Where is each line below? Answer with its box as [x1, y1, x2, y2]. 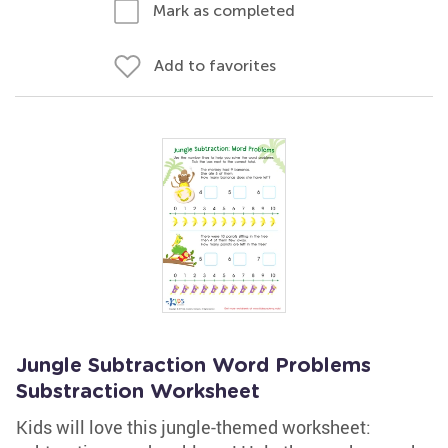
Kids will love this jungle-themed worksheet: [16, 415, 371, 439]
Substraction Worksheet [16, 382, 260, 402]
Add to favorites [154, 56, 276, 75]
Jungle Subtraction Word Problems [16, 356, 371, 376]
